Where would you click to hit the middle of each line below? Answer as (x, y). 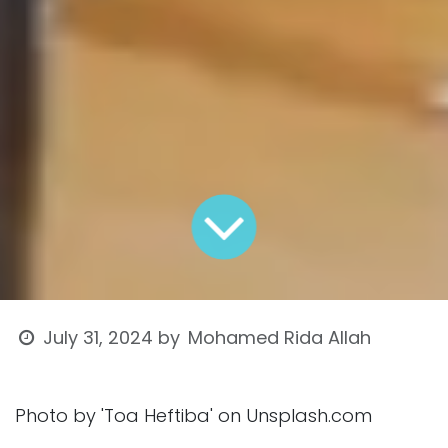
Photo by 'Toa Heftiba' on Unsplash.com (193, 416)
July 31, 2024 (98, 338)
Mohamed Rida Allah (280, 337)
